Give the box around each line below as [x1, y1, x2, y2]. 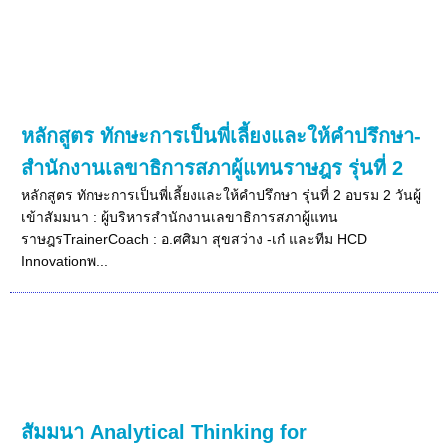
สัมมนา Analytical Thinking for [21, 420, 308, 443]
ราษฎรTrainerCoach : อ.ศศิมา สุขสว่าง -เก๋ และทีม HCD [21, 230, 368, 247]
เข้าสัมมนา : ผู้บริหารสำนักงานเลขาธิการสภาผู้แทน [21, 208, 339, 225]
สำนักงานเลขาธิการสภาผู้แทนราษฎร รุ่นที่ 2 [21, 156, 404, 179]
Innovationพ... [21, 252, 109, 269]
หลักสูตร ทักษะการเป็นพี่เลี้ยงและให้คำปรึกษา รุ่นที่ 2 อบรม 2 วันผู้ [21, 186, 422, 203]
